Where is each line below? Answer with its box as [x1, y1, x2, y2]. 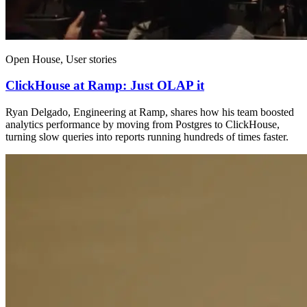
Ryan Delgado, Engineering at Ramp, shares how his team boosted [5, 106, 294, 118]
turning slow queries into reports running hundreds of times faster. [5, 130, 288, 143]
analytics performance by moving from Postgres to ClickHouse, [5, 118, 280, 130]
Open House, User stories [5, 53, 116, 65]
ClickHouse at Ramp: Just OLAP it [5, 78, 204, 93]
